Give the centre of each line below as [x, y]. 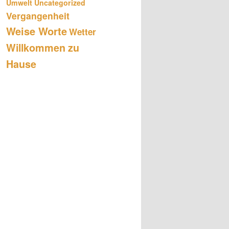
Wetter [83, 31]
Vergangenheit [38, 15]
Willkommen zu [43, 47]
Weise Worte [37, 31]
